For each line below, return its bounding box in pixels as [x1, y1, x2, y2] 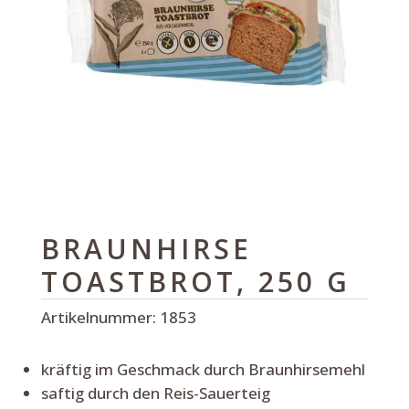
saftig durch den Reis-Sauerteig [40, 382, 270, 404]
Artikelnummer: [40, 306, 160, 328]
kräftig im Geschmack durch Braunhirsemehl [40, 358, 365, 380]
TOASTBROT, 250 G [40, 262, 351, 300]
